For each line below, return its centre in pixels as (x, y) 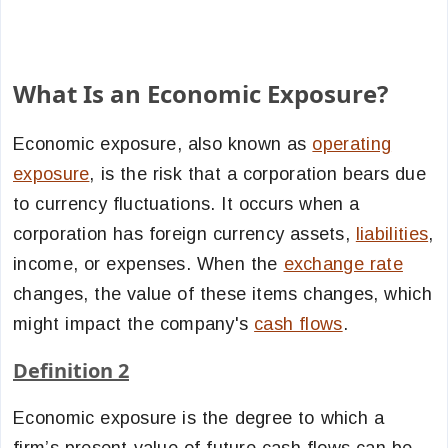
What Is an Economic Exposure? (200, 93)
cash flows (298, 324)
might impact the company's (134, 324)
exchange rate (343, 264)
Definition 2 (71, 370)
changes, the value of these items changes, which (222, 294)
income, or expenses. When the (148, 264)
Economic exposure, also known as (163, 144)
